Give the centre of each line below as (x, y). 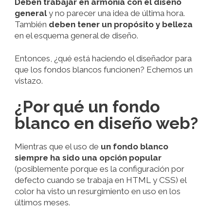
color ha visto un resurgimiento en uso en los (98, 191)
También (32, 25)
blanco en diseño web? (106, 123)
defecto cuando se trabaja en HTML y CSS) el (100, 180)
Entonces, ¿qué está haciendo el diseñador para (103, 58)
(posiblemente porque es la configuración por (100, 169)
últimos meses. (42, 202)
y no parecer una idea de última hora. (116, 13)
